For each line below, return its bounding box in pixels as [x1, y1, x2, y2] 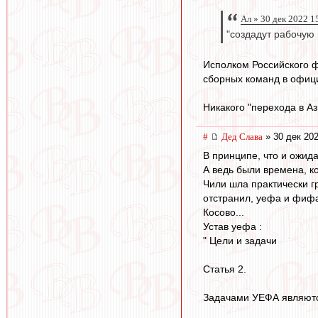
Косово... [203, 206, 244, 218]
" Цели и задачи [203, 234, 277, 246]
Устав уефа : [203, 220, 262, 232]
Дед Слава [221, 131, 263, 142]
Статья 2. [203, 263, 246, 275]
